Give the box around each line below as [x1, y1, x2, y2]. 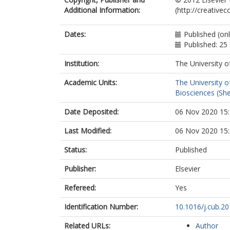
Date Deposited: [64, 107, 119, 117]
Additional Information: [64, 5, 140, 15]
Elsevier [175, 164, 200, 174]
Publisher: [64, 164, 96, 174]
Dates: [64, 29, 86, 39]
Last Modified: [64, 126, 111, 136]
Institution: [64, 59, 99, 68]
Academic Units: [64, 78, 117, 87]
